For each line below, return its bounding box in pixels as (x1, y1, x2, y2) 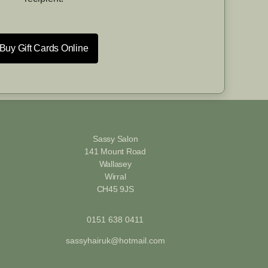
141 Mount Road (84, 146, 146, 156)
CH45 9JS (96, 184, 134, 194)
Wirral (104, 171, 126, 181)
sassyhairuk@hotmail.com (65, 235, 165, 245)
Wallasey (99, 159, 132, 169)
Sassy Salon (92, 133, 138, 144)
